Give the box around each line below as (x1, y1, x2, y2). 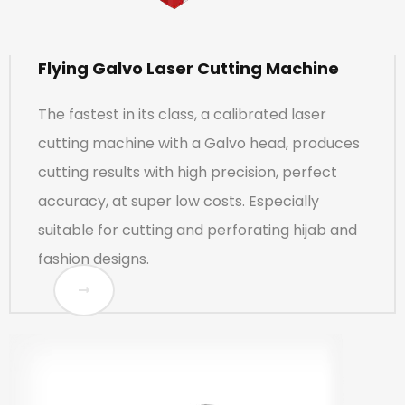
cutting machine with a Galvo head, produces (38, 132, 360, 154)
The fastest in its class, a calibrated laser (38, 103, 326, 125)
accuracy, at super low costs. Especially (38, 190, 319, 212)
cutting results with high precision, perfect (38, 161, 337, 183)
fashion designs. (38, 248, 149, 269)
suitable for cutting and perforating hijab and (38, 219, 357, 240)
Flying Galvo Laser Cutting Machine (38, 56, 339, 80)
